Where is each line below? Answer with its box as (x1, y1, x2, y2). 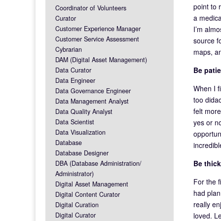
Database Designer (55, 148, 109, 157)
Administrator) (55, 169, 94, 178)
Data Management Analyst (55, 96, 129, 106)
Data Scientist (55, 117, 94, 126)
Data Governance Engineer (55, 86, 131, 95)
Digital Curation (55, 200, 99, 209)
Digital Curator (55, 210, 96, 220)
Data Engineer (55, 75, 95, 85)
